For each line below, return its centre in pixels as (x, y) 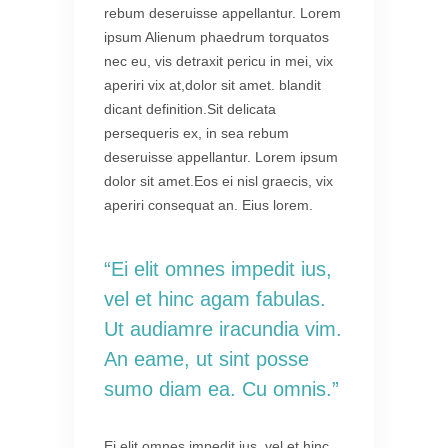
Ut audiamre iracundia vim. (223, 329)
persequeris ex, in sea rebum (196, 133)
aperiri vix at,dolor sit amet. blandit (212, 85)
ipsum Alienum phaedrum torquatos (216, 37)
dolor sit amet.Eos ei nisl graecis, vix (218, 181)
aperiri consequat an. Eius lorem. (208, 205)
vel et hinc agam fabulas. (215, 299)
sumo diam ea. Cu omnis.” (221, 389)
